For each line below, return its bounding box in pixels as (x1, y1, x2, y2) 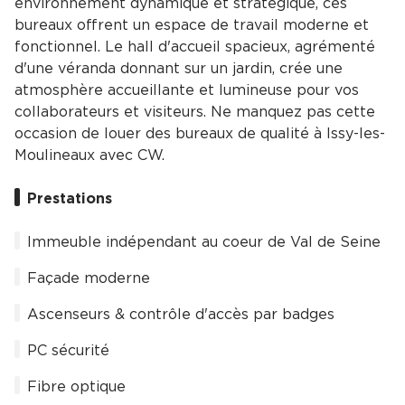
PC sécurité (27, 344, 109, 359)
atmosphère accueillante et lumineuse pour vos (14, 83, 359, 99)
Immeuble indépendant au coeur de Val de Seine (27, 235, 381, 250)
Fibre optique (27, 380, 126, 395)
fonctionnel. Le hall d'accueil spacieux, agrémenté (14, 40, 375, 55)
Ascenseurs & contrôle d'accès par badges (27, 307, 334, 323)
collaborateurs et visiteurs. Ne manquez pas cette (14, 105, 375, 120)
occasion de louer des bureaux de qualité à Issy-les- (14, 127, 385, 142)
